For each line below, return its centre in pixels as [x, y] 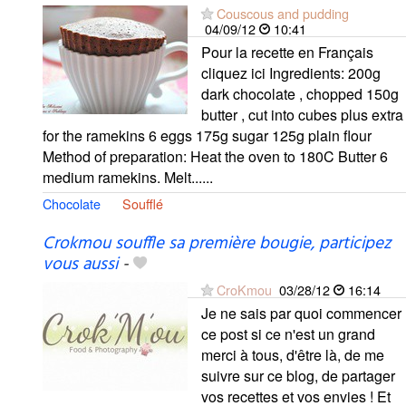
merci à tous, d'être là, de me [293, 355]
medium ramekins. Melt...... [128, 178]
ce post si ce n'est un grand [288, 334]
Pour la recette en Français [287, 53]
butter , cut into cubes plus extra [302, 115]
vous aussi [80, 265]
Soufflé [143, 204]
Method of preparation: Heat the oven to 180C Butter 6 [215, 157]
